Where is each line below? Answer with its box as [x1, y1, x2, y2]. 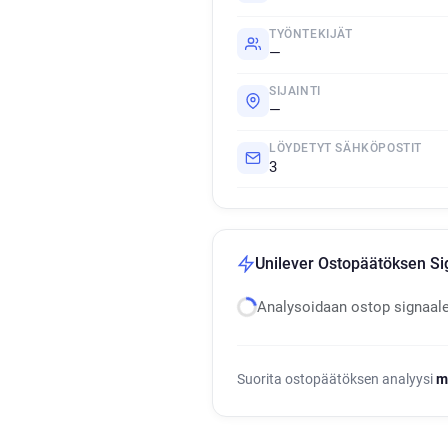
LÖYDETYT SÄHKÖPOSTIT [269, 141, 422, 155]
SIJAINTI [269, 84, 321, 98]
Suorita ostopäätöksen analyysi [237, 371, 436, 387]
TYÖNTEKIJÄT [269, 27, 353, 41]
